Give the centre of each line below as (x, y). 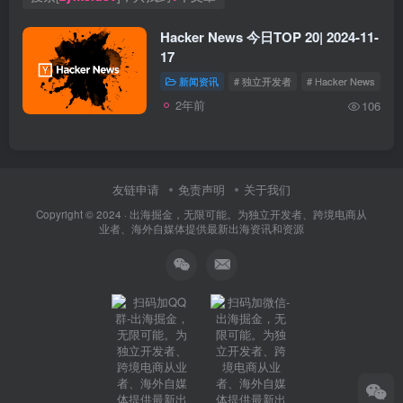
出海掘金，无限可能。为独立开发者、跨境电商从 (248, 214)
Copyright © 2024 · (83, 214)
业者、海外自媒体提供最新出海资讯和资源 (201, 228)
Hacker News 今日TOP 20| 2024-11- (269, 37)
